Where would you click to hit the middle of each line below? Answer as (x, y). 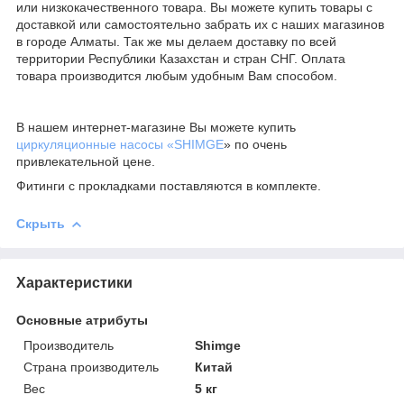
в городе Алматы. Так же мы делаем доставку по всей (176, 41)
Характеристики (74, 282)
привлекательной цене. (86, 161)
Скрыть (41, 223)
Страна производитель (91, 367)
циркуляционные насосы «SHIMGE (120, 144)
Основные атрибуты (82, 320)
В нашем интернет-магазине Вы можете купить (156, 127)
